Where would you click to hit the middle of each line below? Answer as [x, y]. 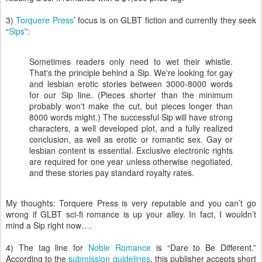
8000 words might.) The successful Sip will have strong [131, 117]
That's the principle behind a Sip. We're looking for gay [131, 73]
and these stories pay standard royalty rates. [112, 173]
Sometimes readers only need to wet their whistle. [131, 61]
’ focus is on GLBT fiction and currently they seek [165, 20]
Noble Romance [120, 247]
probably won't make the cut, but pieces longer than [131, 106]
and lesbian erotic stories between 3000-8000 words [131, 84]
